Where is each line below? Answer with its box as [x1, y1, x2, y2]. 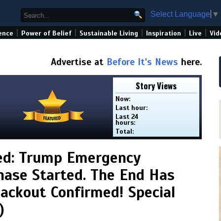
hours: [115, 118, 136, 127]
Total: [115, 127, 134, 136]
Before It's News [107, 56, 178, 68]
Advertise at [51, 56, 107, 68]
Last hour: [115, 104, 148, 112]
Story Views [136, 79, 177, 92]
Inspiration [146, 29, 181, 37]
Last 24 [115, 112, 139, 121]
